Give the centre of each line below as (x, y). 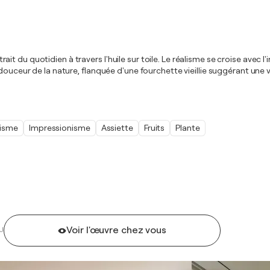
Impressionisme (60, 128)
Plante (188, 128)
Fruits (154, 128)
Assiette (117, 128)
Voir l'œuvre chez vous (117, 230)
